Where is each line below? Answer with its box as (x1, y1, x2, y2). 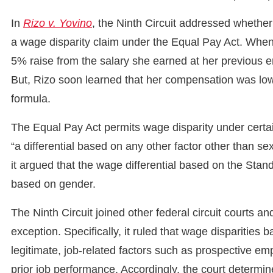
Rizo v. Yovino (23, 17, 92, 30)
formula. (11, 93, 51, 105)
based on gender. (11, 178, 96, 191)
